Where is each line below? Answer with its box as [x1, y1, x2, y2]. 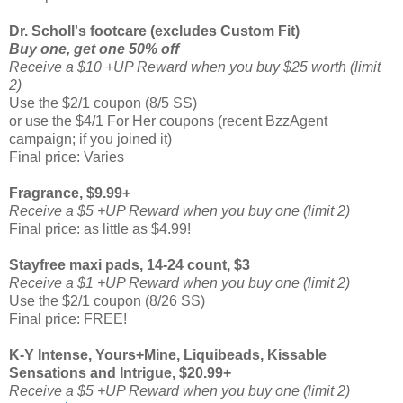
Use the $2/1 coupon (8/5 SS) [9, 94, 197, 111]
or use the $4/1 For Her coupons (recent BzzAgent [9, 112, 327, 129]
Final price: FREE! [9, 310, 127, 327]
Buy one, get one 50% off [9, 40, 179, 57]
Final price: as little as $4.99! [9, 220, 191, 237]
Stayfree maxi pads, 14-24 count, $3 [9, 256, 250, 273]
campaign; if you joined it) [9, 130, 172, 147]
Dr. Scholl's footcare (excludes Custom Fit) [9, 22, 300, 39]
